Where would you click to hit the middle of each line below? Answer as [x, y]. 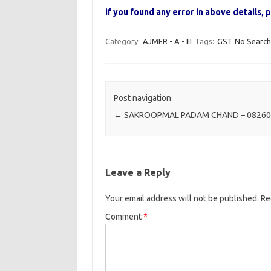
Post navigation [142, 98]
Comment [124, 217]
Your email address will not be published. [182, 199]
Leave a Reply [138, 173]
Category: [123, 41]
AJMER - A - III [167, 41]
